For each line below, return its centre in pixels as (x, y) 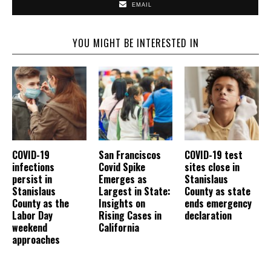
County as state (218, 191)
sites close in (212, 167)
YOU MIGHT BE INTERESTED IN (135, 43)
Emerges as (122, 179)
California (119, 228)
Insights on (122, 204)
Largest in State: (134, 191)
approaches (36, 240)
